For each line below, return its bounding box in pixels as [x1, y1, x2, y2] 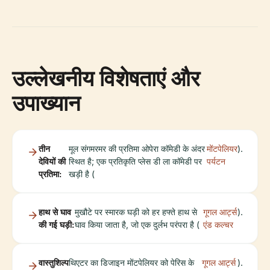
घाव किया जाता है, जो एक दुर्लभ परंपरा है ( [75, 219, 200, 230]
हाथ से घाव [39, 207, 71, 218]
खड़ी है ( [69, 169, 95, 180]
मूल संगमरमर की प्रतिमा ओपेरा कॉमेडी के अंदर [69, 143, 206, 154]
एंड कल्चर [203, 219, 234, 230]
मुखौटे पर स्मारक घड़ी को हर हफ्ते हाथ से [75, 207, 198, 218]
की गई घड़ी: [39, 219, 74, 230]
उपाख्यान [12, 88, 80, 118]
